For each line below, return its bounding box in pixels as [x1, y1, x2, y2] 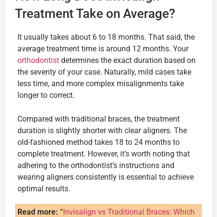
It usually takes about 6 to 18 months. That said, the [17, 32, 195, 42]
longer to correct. [17, 91, 75, 100]
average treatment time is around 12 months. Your [17, 44, 188, 54]
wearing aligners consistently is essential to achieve [17, 172, 194, 182]
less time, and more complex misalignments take [17, 79, 184, 89]
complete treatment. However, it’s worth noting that [17, 149, 190, 158]
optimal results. [17, 184, 70, 193]
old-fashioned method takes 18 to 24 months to [17, 137, 180, 147]
